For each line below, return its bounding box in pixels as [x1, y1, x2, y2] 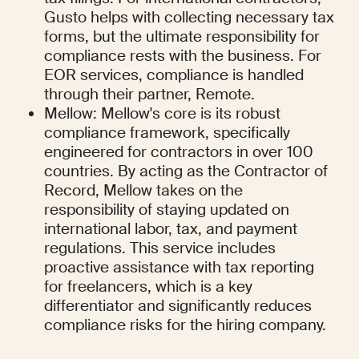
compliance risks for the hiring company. [44, 315, 327, 336]
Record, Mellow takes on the [44, 180, 244, 201]
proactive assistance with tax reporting [44, 257, 315, 278]
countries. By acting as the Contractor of [44, 161, 329, 182]
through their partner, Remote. [44, 84, 256, 105]
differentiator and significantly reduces [44, 296, 313, 317]
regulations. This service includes [44, 238, 276, 259]
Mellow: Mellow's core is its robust [44, 103, 281, 124]
